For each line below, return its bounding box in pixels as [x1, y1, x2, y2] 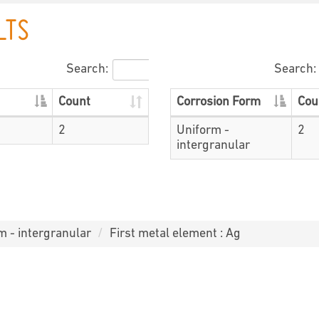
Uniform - [177, 124, 229, 138]
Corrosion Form [177, 95, 261, 110]
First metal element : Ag [110, 226, 241, 241]
